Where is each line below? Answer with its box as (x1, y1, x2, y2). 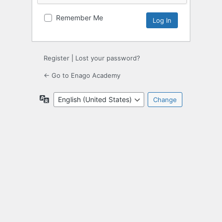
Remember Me (56, 13, 103, 22)
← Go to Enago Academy (44, 71, 120, 80)
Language (49, 94, 82, 103)
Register (44, 54, 69, 62)
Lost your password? (75, 54, 140, 62)
